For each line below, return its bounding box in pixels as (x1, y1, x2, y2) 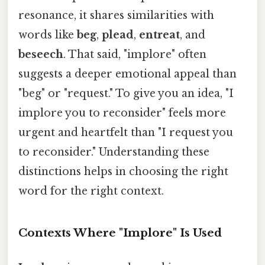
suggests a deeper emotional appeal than (18, 67, 237, 80)
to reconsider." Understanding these (18, 145, 209, 159)
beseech (18, 47, 63, 61)
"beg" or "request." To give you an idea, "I (18, 86, 234, 100)
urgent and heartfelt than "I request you (18, 125, 233, 139)
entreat (139, 28, 180, 41)
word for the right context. (18, 184, 164, 198)
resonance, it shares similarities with (18, 8, 214, 22)
